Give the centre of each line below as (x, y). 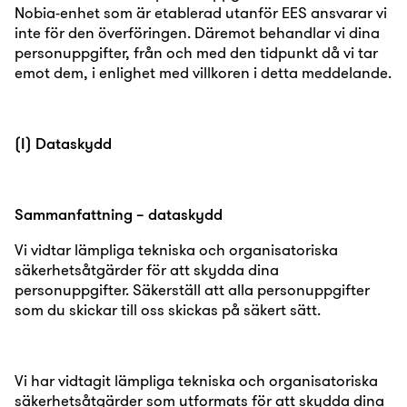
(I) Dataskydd (63, 143)
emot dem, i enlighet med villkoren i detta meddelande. (203, 72)
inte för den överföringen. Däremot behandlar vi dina (197, 32)
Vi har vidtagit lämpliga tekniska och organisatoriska (196, 380)
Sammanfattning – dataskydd (119, 214)
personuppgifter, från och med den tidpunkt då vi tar (196, 52)
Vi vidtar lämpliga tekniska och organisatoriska (176, 249)
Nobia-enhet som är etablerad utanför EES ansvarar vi (201, 12)
